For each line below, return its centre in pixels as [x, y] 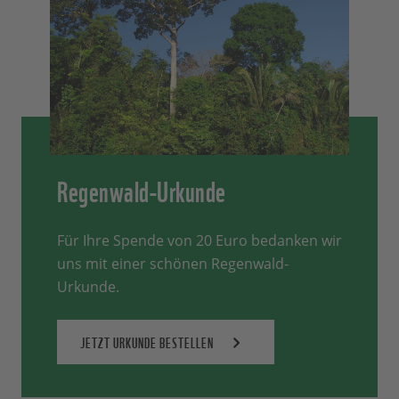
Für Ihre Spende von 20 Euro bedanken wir [199, 240]
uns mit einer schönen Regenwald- [173, 263]
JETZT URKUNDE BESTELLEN [147, 342]
